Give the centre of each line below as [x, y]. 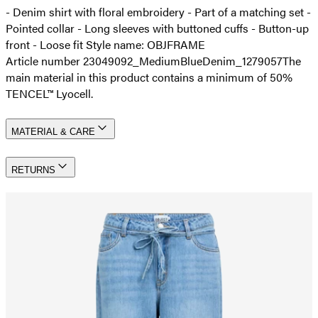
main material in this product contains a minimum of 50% [149, 77]
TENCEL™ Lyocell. [49, 94]
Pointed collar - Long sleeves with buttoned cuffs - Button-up [157, 28]
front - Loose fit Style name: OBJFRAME [105, 45]
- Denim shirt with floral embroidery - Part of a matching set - [158, 12]
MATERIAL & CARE [53, 132]
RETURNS [33, 170]
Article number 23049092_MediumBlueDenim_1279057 [144, 61]
